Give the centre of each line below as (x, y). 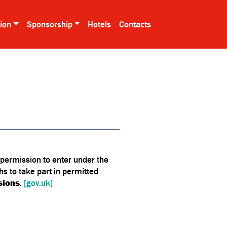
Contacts (135, 24)
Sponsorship (49, 24)
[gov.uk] (38, 183)
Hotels (100, 24)
